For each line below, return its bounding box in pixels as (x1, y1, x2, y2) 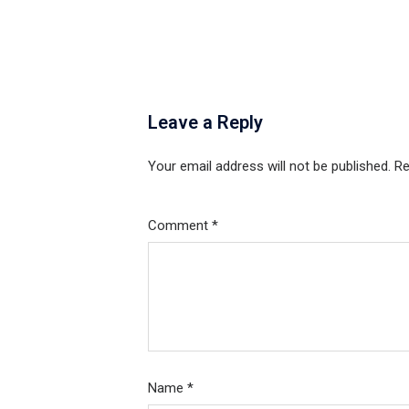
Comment (148, 216, 212, 234)
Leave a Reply (148, 110, 263, 133)
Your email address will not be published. (148, 157, 391, 174)
